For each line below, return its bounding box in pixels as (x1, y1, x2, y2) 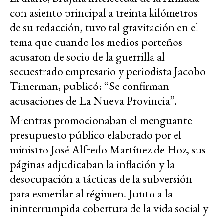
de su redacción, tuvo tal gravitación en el (10, 20, 198, 35)
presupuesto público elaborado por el (10, 127, 181, 143)
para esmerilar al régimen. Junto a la (10, 186, 173, 201)
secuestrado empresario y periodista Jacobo (10, 64, 206, 79)
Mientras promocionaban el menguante (10, 112, 192, 128)
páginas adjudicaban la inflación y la (10, 156, 175, 172)
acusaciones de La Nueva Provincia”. (10, 93, 177, 109)
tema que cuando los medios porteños (10, 34, 182, 50)
